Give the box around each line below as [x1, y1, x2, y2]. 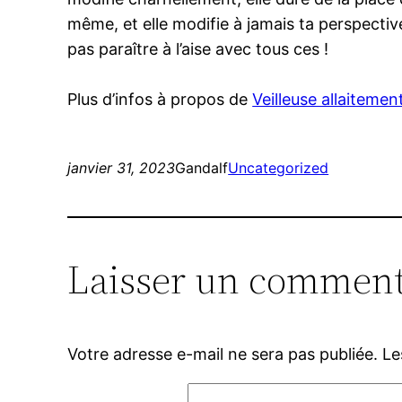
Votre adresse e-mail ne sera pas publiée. [67, 345, 379, 364]
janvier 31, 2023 [67, 159, 176, 178]
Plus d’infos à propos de [67, 90, 253, 109]
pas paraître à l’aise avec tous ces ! [67, 39, 329, 59]
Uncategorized [228, 159, 329, 178]
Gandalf [175, 159, 229, 178]
